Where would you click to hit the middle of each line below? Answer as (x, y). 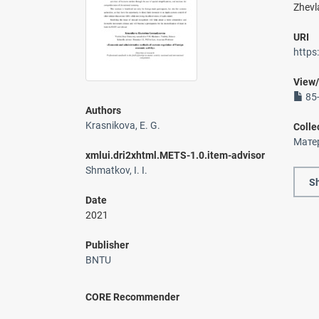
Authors (103, 111)
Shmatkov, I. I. (116, 171)
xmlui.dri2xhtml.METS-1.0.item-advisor (175, 156)
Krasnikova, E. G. (122, 126)
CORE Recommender (132, 297)
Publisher (107, 245)
